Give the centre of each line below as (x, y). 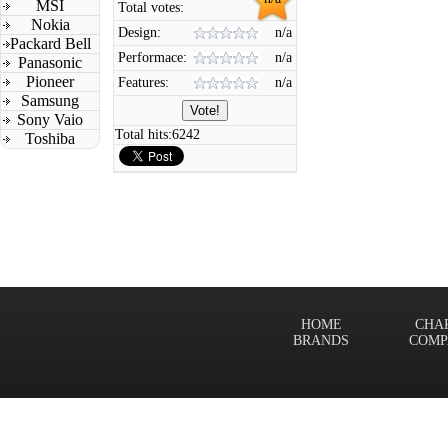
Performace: (152, 57)
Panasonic (50, 62)
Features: (143, 82)
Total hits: (143, 134)
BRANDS (321, 340)
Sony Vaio (50, 119)
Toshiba (50, 138)
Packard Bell (50, 43)
